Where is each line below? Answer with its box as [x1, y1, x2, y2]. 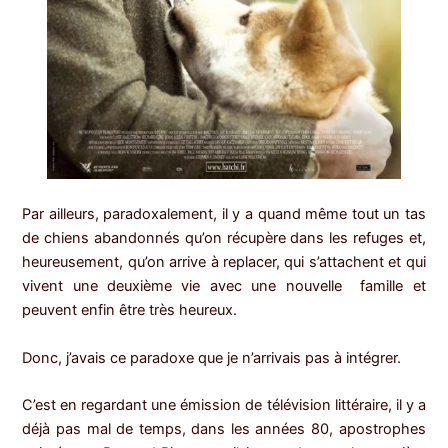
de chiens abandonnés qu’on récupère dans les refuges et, [22, 229, 426, 248]
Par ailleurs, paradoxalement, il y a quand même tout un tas [22, 205, 426, 224]
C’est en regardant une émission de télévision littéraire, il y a [22, 396, 426, 415]
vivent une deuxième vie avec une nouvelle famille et [22, 277, 426, 296]
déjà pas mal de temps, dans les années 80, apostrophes [22, 420, 426, 439]
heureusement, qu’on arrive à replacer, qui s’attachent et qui [22, 253, 426, 272]
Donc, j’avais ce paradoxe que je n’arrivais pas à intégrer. [22, 348, 402, 367]
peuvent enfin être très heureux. [22, 301, 238, 320]
